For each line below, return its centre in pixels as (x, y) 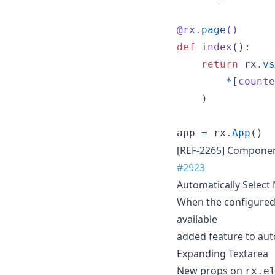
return (220, 64)
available (197, 219)
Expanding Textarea (223, 253)
